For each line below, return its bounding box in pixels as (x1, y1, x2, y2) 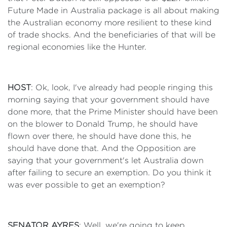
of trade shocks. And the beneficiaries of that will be (8, 30, 215, 39)
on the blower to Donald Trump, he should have (8, 120, 198, 128)
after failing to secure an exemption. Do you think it (8, 168, 211, 177)
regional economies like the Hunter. (8, 43, 146, 51)
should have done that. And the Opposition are (8, 144, 196, 153)
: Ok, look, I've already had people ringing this (31, 83, 213, 92)
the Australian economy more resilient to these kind (8, 18, 212, 27)
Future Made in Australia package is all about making (8, 6, 219, 15)
